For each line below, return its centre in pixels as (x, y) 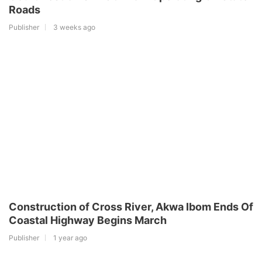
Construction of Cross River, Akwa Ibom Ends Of (131, 206)
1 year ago (70, 237)
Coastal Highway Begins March (88, 220)
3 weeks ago (74, 27)
